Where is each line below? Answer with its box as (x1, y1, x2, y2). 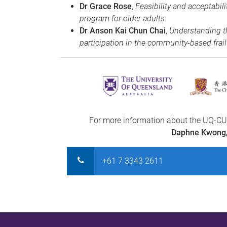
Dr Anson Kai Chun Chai (80, 25, 166, 35)
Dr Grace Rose (80, 1, 132, 11)
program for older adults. (80, 13, 169, 23)
